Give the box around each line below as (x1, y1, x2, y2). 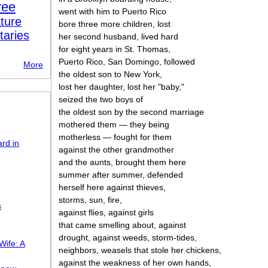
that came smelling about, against (59, 220, 186, 230)
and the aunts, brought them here (59, 157, 186, 167)
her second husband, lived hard (59, 32, 178, 41)
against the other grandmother (59, 145, 174, 154)
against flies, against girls (59, 208, 154, 217)
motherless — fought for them (59, 132, 172, 142)
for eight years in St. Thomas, (59, 44, 170, 54)
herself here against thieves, (59, 182, 166, 192)
